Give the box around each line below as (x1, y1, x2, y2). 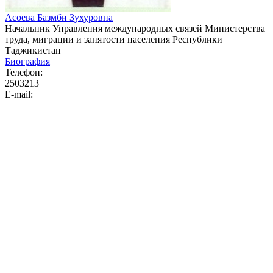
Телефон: (5, 66, 43, 77)
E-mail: (5, 88, 33, 99)
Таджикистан (5, 44, 61, 55)
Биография (5, 55, 50, 66)
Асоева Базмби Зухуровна (5, 12, 113, 23)
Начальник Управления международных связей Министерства (5, 23, 265, 34)
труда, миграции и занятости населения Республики (5, 34, 222, 44)
